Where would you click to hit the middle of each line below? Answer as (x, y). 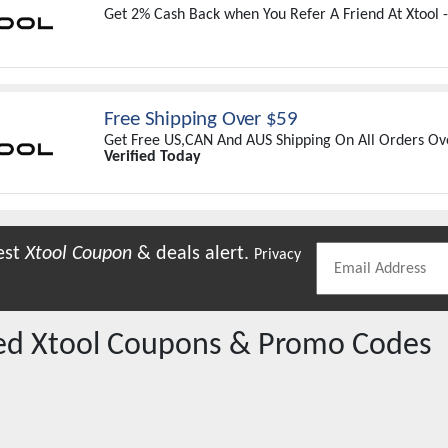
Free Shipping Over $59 (201, 119)
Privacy (277, 255)
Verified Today (152, 157)
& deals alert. (193, 254)
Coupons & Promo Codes (266, 346)
